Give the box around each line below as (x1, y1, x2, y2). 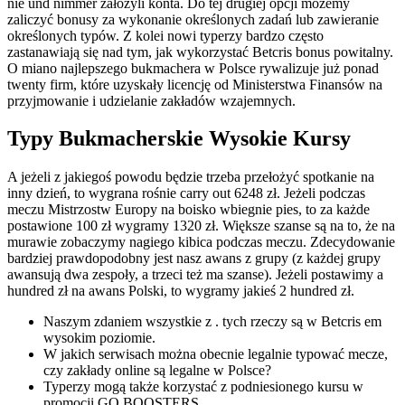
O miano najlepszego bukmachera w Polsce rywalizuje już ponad (7, 60, 379, 76)
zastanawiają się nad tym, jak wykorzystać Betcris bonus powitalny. (7, 43, 393, 60)
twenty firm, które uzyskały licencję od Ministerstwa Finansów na (7, 76, 382, 92)
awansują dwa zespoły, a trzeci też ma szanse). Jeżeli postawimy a (7, 267, 383, 283)
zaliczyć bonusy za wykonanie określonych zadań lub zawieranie (7, 11, 379, 27)
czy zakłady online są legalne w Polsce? (43, 363, 271, 379)
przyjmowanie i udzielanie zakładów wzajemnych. (7, 92, 296, 108)
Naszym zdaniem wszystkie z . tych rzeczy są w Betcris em (43, 314, 381, 330)
